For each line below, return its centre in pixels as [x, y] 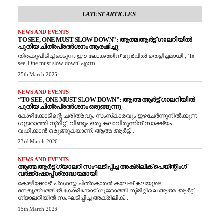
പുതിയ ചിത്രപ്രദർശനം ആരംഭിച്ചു [68, 46]
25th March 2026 [38, 74]
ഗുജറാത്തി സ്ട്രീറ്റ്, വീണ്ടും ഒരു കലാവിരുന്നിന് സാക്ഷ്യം [95, 123]
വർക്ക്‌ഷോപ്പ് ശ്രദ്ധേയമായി [57, 174]
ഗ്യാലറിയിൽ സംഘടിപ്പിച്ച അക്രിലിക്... [73, 198]
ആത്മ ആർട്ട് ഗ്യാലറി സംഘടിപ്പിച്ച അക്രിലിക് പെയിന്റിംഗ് [102, 167]
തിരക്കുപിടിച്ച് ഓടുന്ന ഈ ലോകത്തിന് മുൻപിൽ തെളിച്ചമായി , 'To [106, 56]
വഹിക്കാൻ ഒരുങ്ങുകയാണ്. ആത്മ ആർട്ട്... [76, 131]
